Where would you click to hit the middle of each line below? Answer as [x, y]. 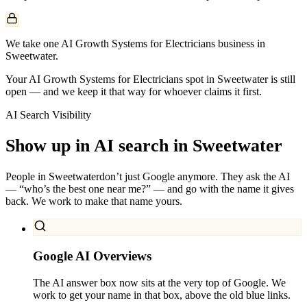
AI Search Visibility [48, 114]
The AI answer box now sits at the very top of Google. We [159, 282]
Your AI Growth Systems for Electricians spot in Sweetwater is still [150, 79]
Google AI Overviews [92, 256]
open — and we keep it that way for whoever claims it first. [134, 91]
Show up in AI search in [97, 145]
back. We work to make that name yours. [94, 201]
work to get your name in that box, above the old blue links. [162, 295]
